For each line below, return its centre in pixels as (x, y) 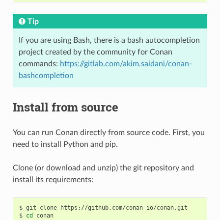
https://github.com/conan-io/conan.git (124, 207)
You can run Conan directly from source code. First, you (109, 132)
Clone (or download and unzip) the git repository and (103, 168)
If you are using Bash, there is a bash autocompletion (109, 40)
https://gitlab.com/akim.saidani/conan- (126, 64)
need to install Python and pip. (65, 144)
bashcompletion (46, 75)
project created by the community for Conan (95, 52)
